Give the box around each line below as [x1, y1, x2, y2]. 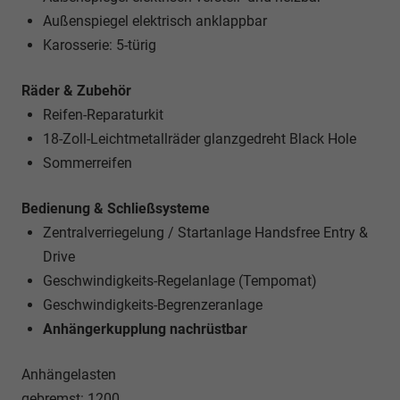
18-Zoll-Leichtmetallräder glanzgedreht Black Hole [43, 130, 356, 148]
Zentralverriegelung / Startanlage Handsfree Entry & [43, 224, 368, 242]
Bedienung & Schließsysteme [21, 200, 210, 218]
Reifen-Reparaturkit [43, 106, 163, 124]
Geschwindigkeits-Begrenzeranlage [43, 296, 262, 314]
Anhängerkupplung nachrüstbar [43, 321, 247, 338]
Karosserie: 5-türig [43, 37, 156, 54]
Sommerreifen [43, 154, 132, 172]
